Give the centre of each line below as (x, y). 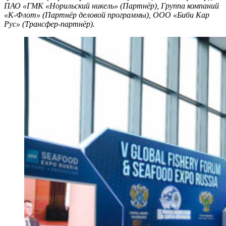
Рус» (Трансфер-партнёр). (49, 24)
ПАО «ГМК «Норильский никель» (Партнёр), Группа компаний (111, 6)
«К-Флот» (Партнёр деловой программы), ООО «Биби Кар (107, 15)
